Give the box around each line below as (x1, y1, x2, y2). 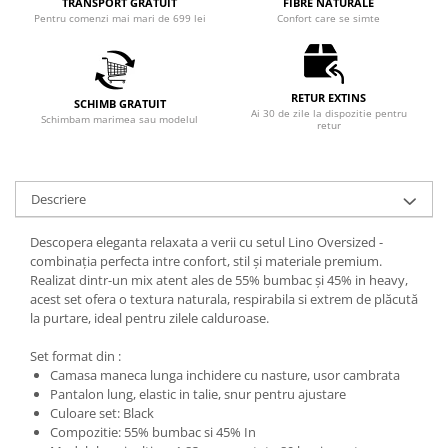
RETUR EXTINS (291, 90, 366, 105)
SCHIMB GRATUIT (73, 96, 166, 111)
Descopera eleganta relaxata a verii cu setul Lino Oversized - (30, 233, 383, 251)
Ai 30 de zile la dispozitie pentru (250, 106, 407, 120)
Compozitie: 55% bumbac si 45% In (50, 423, 256, 441)
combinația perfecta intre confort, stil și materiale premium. (30, 252, 382, 270)
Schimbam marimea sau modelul (41, 112, 198, 126)
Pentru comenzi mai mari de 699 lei (33, 11, 206, 25)
